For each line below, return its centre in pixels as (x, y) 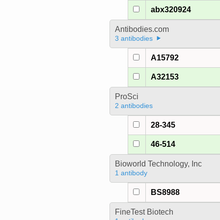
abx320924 (171, 10)
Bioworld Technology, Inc (158, 164)
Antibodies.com (142, 29)
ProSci (126, 97)
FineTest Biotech (144, 212)
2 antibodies (134, 106)
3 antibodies (134, 39)
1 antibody (131, 173)
